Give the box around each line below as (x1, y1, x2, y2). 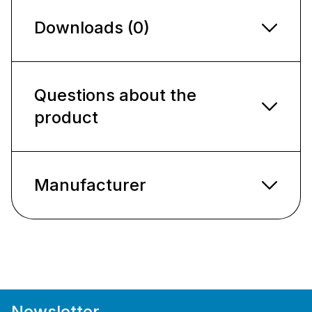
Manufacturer (34, 174, 146, 195)
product (34, 107, 98, 127)
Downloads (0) (34, 17, 150, 38)
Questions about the (34, 84, 196, 105)
